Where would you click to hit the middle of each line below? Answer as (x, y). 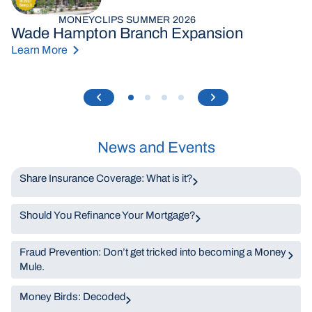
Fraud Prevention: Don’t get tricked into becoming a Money (153, 252)
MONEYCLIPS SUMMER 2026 (127, 20)
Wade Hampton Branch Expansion (127, 33)
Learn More (39, 50)
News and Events (156, 148)
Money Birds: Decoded (73, 297)
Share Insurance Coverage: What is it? (106, 178)
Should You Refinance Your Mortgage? (108, 215)
